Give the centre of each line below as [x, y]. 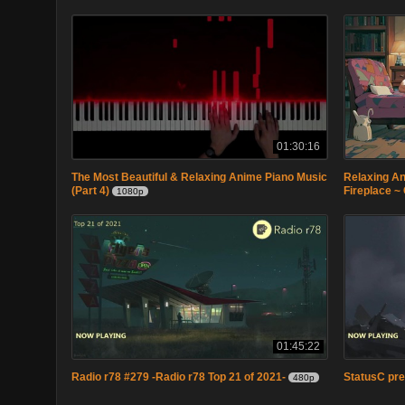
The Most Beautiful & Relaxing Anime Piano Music [199, 177]
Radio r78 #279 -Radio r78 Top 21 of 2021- [179, 377]
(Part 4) [90, 191]
